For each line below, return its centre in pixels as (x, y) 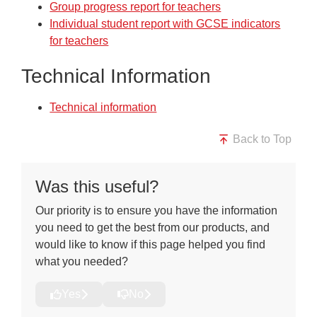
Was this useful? (97, 186)
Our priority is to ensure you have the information (157, 210)
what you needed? (82, 261)
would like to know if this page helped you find (151, 244)
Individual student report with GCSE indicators (165, 24)
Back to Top (260, 139)
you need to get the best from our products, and (153, 227)
